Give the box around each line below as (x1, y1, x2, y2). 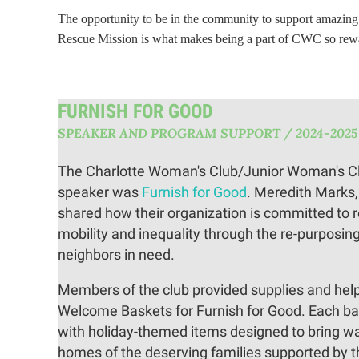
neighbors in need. (58, 245, 178, 263)
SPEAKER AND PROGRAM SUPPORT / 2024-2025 (58, 124, 357, 141)
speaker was (58, 183, 142, 200)
